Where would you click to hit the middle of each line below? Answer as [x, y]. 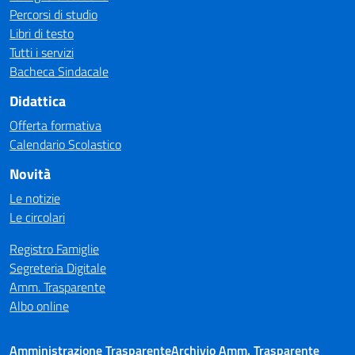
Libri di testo [42, 33]
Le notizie [35, 198]
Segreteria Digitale [58, 268]
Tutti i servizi [42, 52]
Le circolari [37, 217]
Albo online [39, 306]
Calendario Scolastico [65, 144]
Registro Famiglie [54, 249]
